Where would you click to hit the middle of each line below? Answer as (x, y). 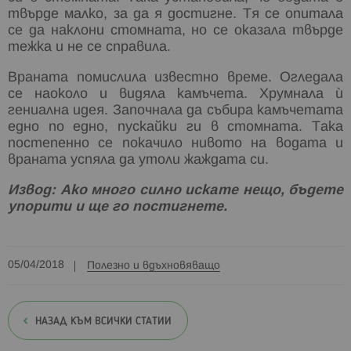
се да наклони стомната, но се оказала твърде (175, 31)
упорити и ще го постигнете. (118, 207)
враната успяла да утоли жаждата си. (138, 160)
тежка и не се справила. (89, 47)
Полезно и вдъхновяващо (154, 266)
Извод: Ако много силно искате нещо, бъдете (175, 190)
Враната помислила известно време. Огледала (175, 78)
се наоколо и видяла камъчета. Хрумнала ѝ (175, 94)
